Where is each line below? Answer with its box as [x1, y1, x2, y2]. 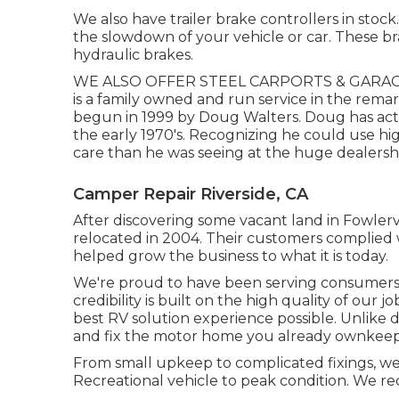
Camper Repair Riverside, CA [73, 183, 308, 204]
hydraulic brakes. [73, 45, 193, 63]
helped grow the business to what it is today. [73, 247, 388, 265]
